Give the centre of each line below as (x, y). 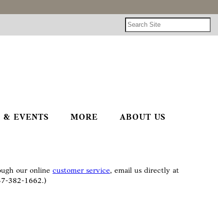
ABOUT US (142, 118)
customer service (81, 171)
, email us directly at (145, 171)
